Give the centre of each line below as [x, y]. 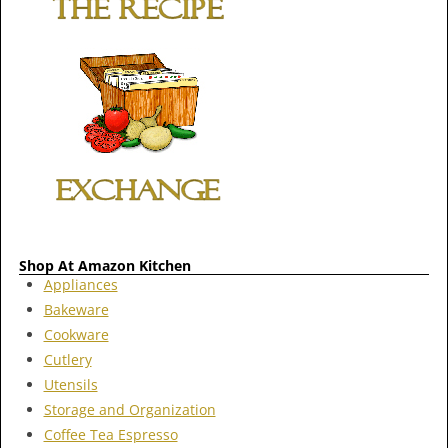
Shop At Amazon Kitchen [105, 265]
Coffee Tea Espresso [110, 435]
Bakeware [76, 310]
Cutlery [67, 360]
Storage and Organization [129, 410]
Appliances [80, 285]
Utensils [70, 385]
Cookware [76, 335]
